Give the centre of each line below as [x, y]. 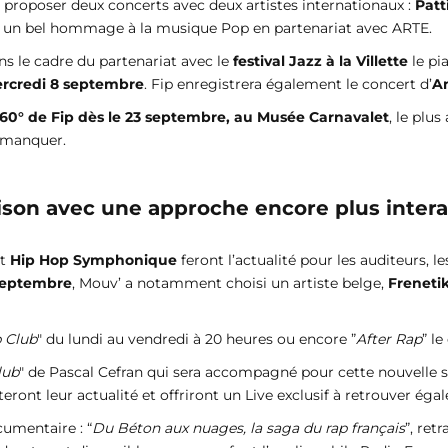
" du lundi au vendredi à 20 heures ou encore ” [196, 339]
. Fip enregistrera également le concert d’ [288, 84]
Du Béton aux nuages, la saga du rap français [248, 428]
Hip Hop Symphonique [93, 260]
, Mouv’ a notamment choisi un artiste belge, [230, 283]
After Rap [389, 339]
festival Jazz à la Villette [320, 61]
